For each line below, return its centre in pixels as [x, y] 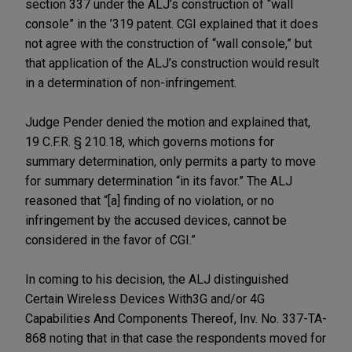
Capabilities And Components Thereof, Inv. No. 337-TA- [176, 318]
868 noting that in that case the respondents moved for [176, 338]
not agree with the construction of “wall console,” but [169, 43]
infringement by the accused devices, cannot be [156, 220]
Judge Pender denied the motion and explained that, [168, 122]
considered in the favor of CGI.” [110, 240]
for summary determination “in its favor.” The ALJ [159, 181]
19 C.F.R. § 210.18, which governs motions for [150, 141]
